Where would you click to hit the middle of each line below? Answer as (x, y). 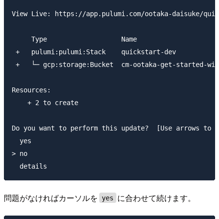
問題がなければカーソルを (51, 197)
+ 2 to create (45, 102)
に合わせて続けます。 (157, 197)
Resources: (31, 90)
